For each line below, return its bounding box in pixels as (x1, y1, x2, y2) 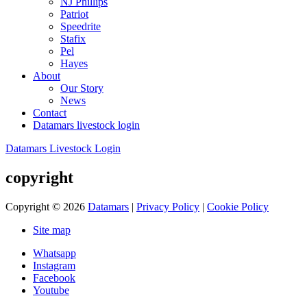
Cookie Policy (207, 200, 269, 212)
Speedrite (60, 21, 101, 33)
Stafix (60, 33, 86, 45)
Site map (33, 223, 71, 236)
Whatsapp (33, 247, 76, 259)
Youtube (33, 284, 69, 296)
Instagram (33, 259, 75, 271)
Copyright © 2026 (5, 200, 88, 212)
